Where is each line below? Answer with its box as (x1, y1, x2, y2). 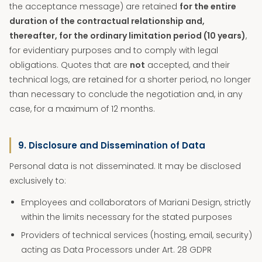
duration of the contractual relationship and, (9, 15, 205, 27)
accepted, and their (145, 59, 230, 71)
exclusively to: (9, 175, 66, 187)
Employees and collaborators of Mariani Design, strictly (21, 196, 251, 208)
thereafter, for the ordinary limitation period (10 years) (9, 30, 246, 42)
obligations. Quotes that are (9, 59, 130, 71)
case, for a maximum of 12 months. (9, 103, 155, 115)
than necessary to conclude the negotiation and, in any (9, 88, 243, 100)
